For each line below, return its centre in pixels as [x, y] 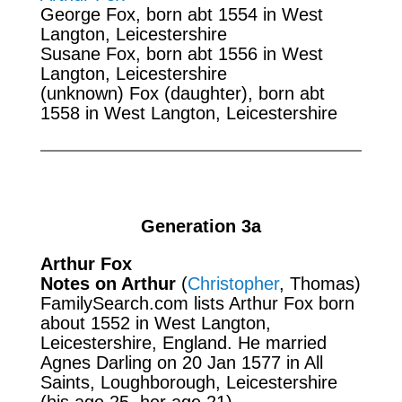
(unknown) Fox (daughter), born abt [182, 93]
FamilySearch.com [117, 303]
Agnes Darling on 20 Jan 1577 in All [181, 362]
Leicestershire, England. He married [183, 342]
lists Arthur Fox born [274, 303]
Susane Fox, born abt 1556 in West [181, 53]
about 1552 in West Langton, [155, 323]
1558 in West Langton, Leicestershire [188, 113]
